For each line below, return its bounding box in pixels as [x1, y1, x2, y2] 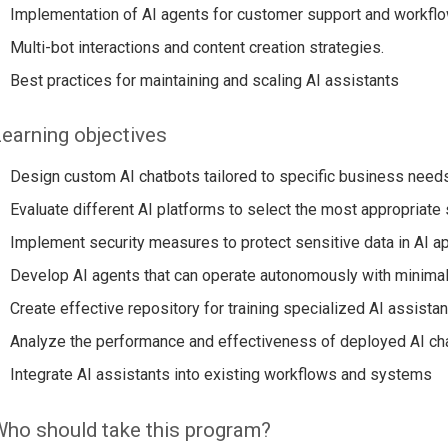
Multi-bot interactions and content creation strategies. [9, 37, 384, 57]
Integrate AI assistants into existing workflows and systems [9, 365, 432, 385]
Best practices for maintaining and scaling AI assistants [9, 70, 399, 90]
